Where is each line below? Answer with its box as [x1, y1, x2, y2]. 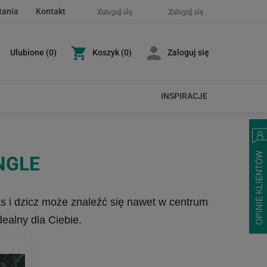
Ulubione [10, 48, 44, 57]
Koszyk [92, 48, 119, 57]
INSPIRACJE [161, 91, 207, 101]
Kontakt [36, 7, 66, 16]
